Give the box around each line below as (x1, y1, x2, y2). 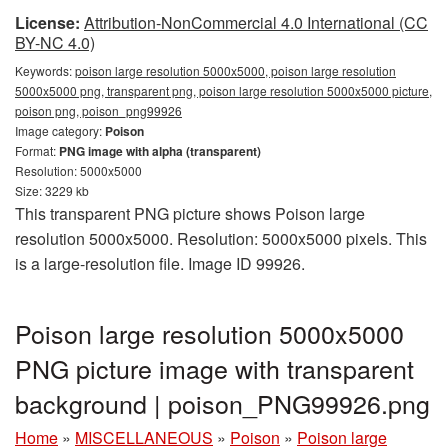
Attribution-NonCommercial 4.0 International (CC (84, 11, 428, 34)
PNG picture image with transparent (15, 350, 414, 386)
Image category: (15, 122, 105, 139)
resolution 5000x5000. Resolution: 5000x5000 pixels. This (15, 227, 427, 250)
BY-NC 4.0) (15, 31, 95, 54)
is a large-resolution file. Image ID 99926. (15, 252, 305, 275)
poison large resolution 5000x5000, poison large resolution (75, 62, 396, 79)
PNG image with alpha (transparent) (59, 142, 261, 160)
